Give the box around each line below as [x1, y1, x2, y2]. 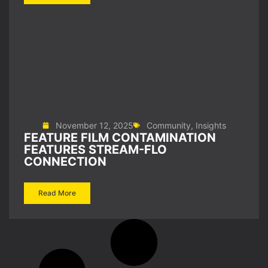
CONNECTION [24, 154, 106, 169]
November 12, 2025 [55, 120, 133, 130]
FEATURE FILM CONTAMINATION [24, 130, 216, 145]
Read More [38, 188, 76, 197]
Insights [195, 120, 226, 130]
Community [146, 120, 191, 130]
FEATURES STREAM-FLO [24, 142, 167, 157]
